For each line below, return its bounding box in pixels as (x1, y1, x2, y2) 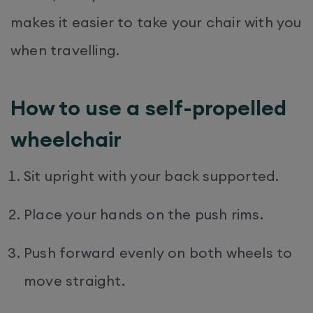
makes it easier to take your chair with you (10, 13, 302, 31)
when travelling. (10, 41, 127, 59)
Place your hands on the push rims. (24, 205, 263, 223)
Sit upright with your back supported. (24, 166, 279, 184)
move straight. (24, 271, 125, 289)
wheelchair (10, 125, 126, 152)
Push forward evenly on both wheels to (24, 243, 293, 261)
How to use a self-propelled (10, 94, 286, 121)
